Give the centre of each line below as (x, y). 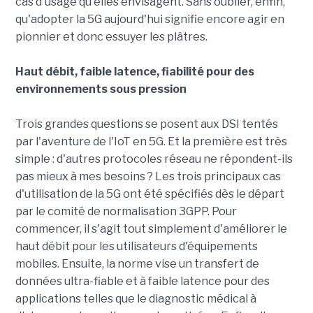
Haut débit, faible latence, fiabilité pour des (134, 72)
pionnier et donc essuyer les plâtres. (111, 37)
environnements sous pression (101, 89)
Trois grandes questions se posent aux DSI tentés (146, 124)
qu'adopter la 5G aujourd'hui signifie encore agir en (150, 20)
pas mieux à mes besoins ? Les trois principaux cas (148, 177)
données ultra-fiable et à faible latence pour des (142, 282)
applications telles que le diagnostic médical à (136, 299)
